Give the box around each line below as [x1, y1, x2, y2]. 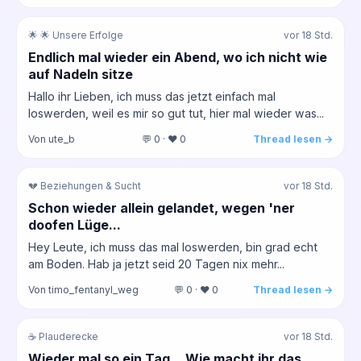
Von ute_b [28, 132, 75, 145]
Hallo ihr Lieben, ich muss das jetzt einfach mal [28, 89, 276, 103]
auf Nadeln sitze [28, 65, 133, 82]
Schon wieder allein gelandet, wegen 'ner [28, 199, 295, 216]
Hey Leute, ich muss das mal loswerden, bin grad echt [28, 239, 317, 254]
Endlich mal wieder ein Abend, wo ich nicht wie [28, 48, 327, 65]
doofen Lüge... [28, 216, 121, 233]
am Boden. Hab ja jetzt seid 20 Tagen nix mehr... [28, 256, 284, 271]
